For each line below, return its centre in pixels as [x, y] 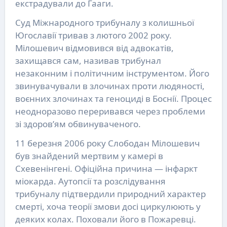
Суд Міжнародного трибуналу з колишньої [104, 22]
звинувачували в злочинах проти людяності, [110, 86]
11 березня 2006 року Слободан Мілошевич [107, 143]
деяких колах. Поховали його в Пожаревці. [105, 219]
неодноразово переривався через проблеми [110, 111]
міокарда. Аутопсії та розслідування [90, 181]
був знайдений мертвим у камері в [89, 156]
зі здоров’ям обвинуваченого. [78, 124]
